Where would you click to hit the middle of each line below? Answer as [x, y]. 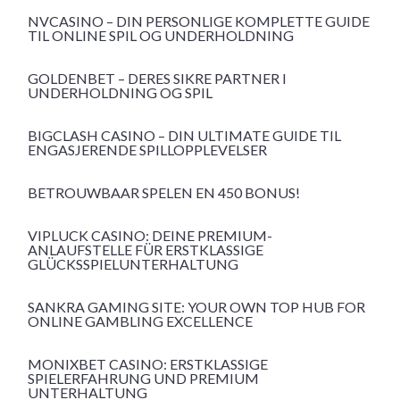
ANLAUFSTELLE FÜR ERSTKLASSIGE [146, 250]
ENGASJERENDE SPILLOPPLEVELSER [147, 150]
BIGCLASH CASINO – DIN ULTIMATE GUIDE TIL [184, 136]
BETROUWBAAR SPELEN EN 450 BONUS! [164, 193]
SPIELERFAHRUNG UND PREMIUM [143, 379]
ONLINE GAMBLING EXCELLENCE [140, 321]
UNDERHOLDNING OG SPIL [120, 93]
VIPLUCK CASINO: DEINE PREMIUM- [150, 236]
